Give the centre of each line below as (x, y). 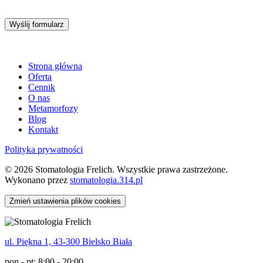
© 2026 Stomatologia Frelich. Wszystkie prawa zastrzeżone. (116, 169)
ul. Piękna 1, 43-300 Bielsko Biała (68, 241)
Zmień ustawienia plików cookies (65, 201)
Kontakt (43, 129)
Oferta (40, 76)
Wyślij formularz (37, 24)
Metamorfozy (53, 108)
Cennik (42, 87)
